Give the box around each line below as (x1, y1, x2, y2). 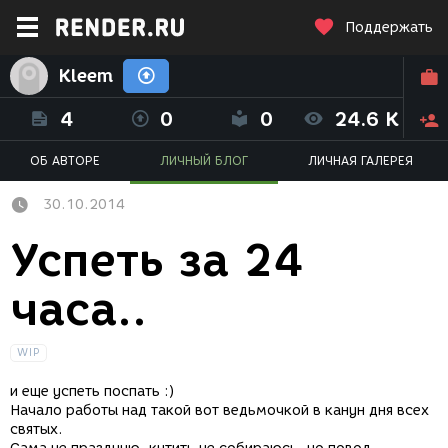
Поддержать (345, 19, 433, 36)
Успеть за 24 (10, 233, 303, 288)
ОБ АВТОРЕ (30, 153, 100, 168)
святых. (10, 421, 67, 439)
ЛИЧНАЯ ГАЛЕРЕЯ (308, 153, 413, 168)
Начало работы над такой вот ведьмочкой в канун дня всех (10, 402, 429, 420)
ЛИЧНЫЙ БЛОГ (160, 153, 248, 168)
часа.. (10, 282, 147, 337)
